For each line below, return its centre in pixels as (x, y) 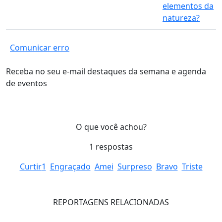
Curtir (30, 166)
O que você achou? (111, 127)
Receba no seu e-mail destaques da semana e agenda (106, 71)
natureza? (181, 18)
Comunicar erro (40, 48)
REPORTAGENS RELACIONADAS (111, 202)
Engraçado (70, 166)
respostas (113, 147)
